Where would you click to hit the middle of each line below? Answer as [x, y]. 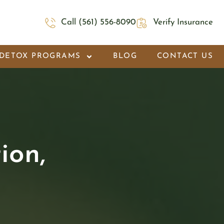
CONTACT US [185, 56]
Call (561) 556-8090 [99, 22]
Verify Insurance [183, 22]
